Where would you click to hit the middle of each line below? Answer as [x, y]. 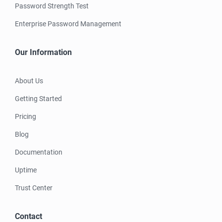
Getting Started [38, 98]
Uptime [26, 170]
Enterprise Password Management [68, 24]
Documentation [39, 152]
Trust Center [34, 188]
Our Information [43, 52]
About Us [29, 81]
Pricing [26, 116]
